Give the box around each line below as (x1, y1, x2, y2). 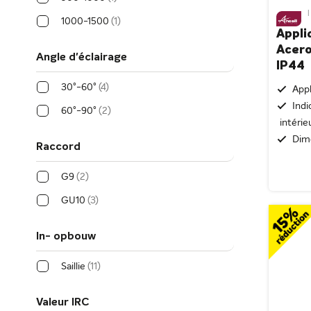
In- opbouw (36, 230, 96, 242)
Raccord (36, 141, 81, 153)
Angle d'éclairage (36, 51, 127, 63)
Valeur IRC (36, 296, 89, 308)
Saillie (61, 261, 85, 271)
